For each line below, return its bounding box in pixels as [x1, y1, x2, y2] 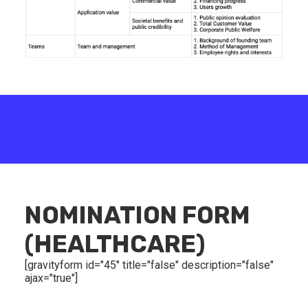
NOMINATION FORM [25, 201, 250, 230]
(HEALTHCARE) [25, 230, 205, 258]
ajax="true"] [25, 272, 78, 285]
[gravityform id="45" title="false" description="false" [25, 258, 274, 272]
